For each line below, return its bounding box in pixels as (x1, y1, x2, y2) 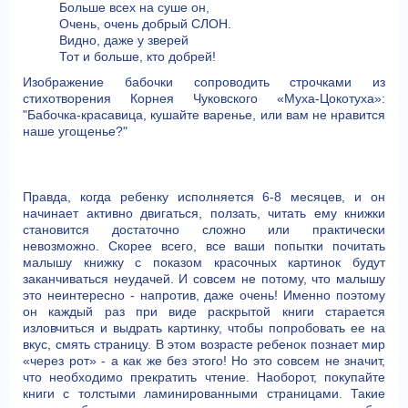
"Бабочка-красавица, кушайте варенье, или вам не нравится (23, 107, 385, 122)
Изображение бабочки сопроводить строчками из (23, 75, 385, 89)
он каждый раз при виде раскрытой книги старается (23, 304, 385, 319)
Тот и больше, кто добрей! (59, 49, 216, 64)
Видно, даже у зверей (59, 33, 189, 47)
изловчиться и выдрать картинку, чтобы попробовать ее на (23, 321, 385, 335)
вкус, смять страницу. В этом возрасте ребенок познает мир (23, 337, 385, 352)
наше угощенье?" (23, 124, 127, 138)
